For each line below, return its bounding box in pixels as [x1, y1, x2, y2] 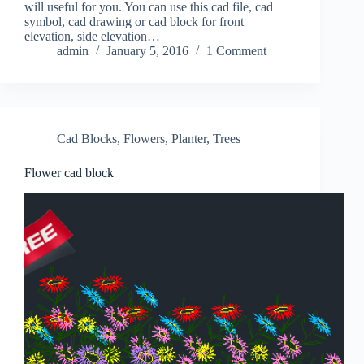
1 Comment [206, 44, 266, 58]
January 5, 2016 [106, 44, 188, 58]
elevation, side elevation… [24, 29, 160, 44]
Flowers [123, 132, 165, 146]
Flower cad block [24, 166, 114, 180]
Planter [171, 132, 206, 146]
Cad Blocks [57, 132, 117, 146]
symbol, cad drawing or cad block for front [24, 15, 244, 29]
